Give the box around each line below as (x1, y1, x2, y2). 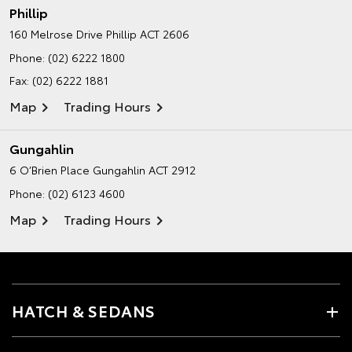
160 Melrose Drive (9, 26, 103, 42)
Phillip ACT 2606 (106, 26, 189, 42)
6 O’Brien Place (9, 162, 90, 178)
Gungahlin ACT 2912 (93, 162, 196, 178)
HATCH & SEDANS (12, 299, 156, 322)
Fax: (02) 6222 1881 (9, 72, 108, 89)
